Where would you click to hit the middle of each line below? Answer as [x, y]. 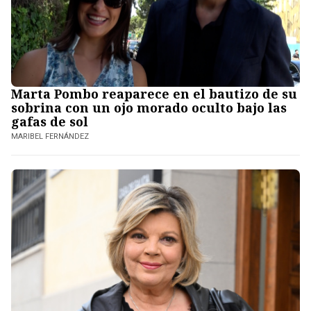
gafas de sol [50, 122]
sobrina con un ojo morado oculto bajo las [149, 108]
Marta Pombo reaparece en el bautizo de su [154, 94]
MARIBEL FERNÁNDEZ [50, 137]
